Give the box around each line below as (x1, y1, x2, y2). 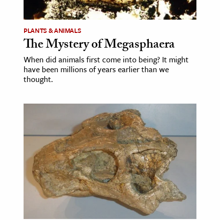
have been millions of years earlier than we (24, 63, 169, 76)
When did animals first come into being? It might (24, 54, 189, 66)
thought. (24, 73, 53, 85)
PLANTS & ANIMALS (24, 26, 82, 36)
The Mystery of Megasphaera (24, 35, 175, 57)
